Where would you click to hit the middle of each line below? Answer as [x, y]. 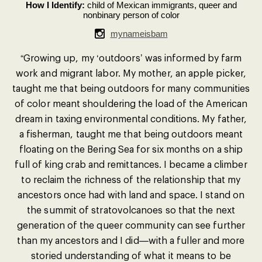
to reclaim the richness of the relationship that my [131, 179]
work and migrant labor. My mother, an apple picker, [131, 73]
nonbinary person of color [131, 15]
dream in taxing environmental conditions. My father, [131, 118]
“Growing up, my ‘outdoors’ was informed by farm [131, 58]
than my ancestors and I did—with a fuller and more [131, 240]
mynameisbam [139, 34]
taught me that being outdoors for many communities [131, 88]
